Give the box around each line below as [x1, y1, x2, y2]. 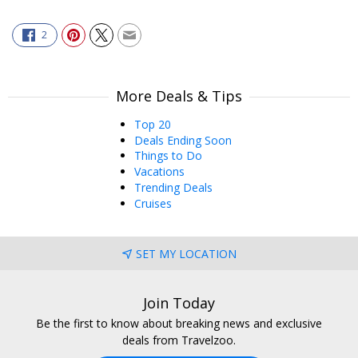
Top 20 [134, 116, 171, 132]
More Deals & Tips [116, 86, 242, 105]
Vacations [134, 164, 185, 180]
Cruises [134, 195, 172, 211]
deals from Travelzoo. [122, 332, 236, 348]
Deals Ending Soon [134, 132, 232, 148]
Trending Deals [134, 180, 213, 195]
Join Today [143, 293, 215, 313]
